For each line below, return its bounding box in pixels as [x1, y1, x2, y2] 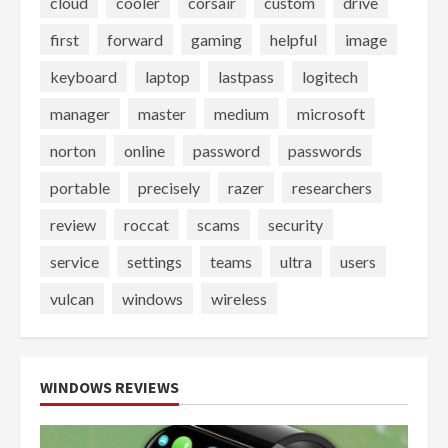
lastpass [218, 66, 274, 86]
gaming [191, 29, 242, 49]
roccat [124, 214, 169, 234]
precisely [138, 177, 200, 197]
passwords [288, 140, 362, 160]
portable [50, 177, 110, 197]
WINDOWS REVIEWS [40, 377, 179, 398]
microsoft [297, 103, 365, 123]
